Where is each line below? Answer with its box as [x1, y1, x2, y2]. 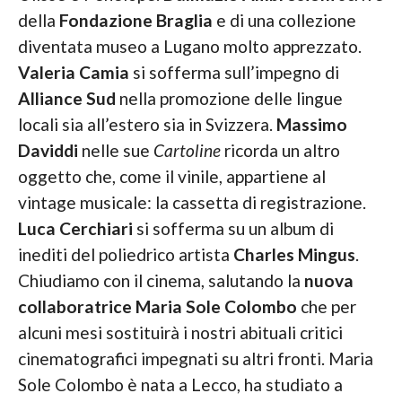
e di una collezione [212, 9, 356, 31]
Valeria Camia [17, 61, 129, 83]
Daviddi [17, 139, 78, 161]
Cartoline [153, 139, 221, 161]
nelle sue [77, 139, 153, 161]
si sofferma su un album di [132, 217, 334, 239]
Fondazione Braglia [58, 9, 213, 31]
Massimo [275, 113, 347, 135]
